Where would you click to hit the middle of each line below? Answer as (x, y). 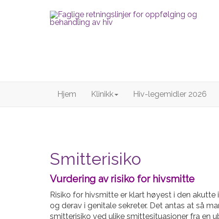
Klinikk (102, 94)
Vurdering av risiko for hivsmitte (122, 179)
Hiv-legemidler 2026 (170, 94)
